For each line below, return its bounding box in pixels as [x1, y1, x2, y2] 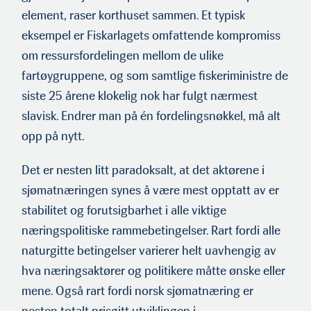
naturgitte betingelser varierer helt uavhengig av [22, 242, 276, 258]
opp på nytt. [22, 128, 92, 144]
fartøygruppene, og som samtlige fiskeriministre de [22, 67, 288, 83]
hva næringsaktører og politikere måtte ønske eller [22, 262, 285, 278]
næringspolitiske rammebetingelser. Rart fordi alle [22, 222, 280, 238]
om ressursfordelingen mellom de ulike [22, 47, 224, 63]
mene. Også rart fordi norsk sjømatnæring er [22, 283, 253, 299]
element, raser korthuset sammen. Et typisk [22, 7, 245, 23]
